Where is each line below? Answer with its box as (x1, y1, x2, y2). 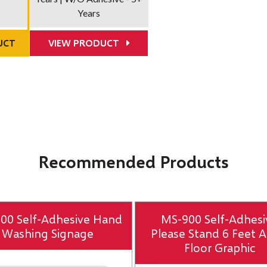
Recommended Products (39, 151, 228, 172)
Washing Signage (1, 225, 94, 240)
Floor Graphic (184, 240, 255, 254)
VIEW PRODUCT (48, 37, 122, 49)
